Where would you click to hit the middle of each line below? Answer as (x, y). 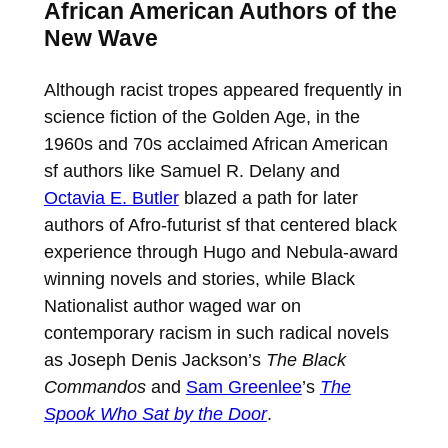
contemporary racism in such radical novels (216, 332)
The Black (305, 359)
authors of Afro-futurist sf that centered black (220, 224)
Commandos (94, 386)
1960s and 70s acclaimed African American (215, 143)
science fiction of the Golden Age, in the (201, 116)
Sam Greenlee (243, 386)
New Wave (100, 38)
